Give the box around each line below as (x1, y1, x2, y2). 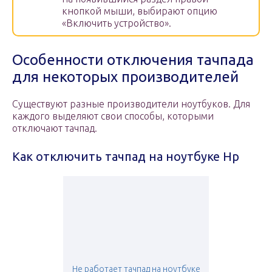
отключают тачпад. (12, 123, 97, 134)
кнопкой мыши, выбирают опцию (62, 5, 217, 17)
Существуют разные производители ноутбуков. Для (12, 98, 250, 110)
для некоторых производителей (12, 69, 239, 86)
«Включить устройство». (62, 18, 171, 29)
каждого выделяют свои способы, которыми (12, 110, 214, 122)
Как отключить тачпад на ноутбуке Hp (12, 149, 239, 164)
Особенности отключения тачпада (12, 52, 254, 69)
